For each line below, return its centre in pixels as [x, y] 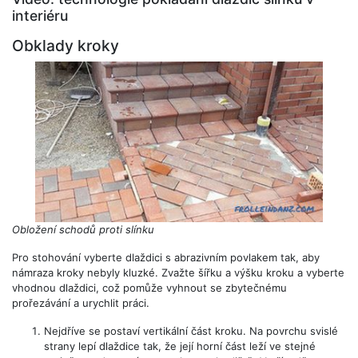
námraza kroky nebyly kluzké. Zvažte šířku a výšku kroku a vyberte [178, 272]
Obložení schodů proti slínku [83, 229]
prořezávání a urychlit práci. [81, 302]
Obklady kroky [66, 46]
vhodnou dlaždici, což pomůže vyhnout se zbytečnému [149, 287]
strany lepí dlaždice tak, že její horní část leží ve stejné [180, 346]
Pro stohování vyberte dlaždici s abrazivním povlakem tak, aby [166, 257]
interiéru [40, 16]
